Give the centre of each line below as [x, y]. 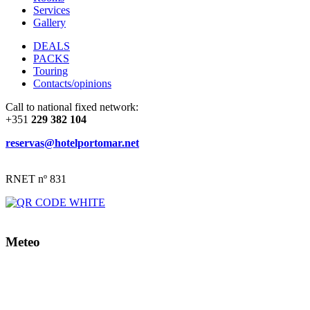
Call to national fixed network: [72, 107]
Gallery [49, 23]
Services [52, 10]
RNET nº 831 [36, 179]
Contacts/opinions [72, 84]
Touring [51, 71]
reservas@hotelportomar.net [72, 143]
